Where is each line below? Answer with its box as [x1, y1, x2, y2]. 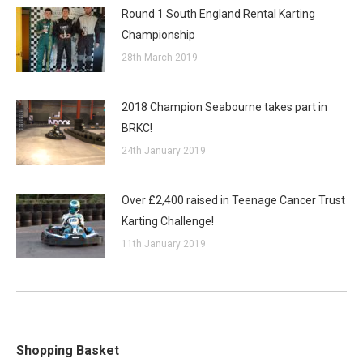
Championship [122, 28, 195, 41]
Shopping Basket [16, 343, 119, 358]
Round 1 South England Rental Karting [122, 7, 315, 20]
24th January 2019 [122, 145, 206, 156]
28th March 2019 [122, 52, 198, 63]
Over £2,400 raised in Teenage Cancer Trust [122, 194, 345, 207]
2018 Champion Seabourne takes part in [122, 100, 327, 113]
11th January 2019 [122, 238, 206, 250]
